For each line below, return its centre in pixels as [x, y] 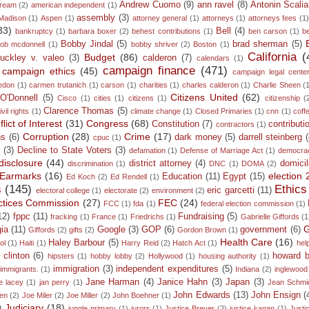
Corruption [46, 137]
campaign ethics [39, 71]
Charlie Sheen [277, 85]
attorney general [160, 18]
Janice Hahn [183, 282]
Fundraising [201, 217]
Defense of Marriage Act [221, 151]
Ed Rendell [128, 177]
